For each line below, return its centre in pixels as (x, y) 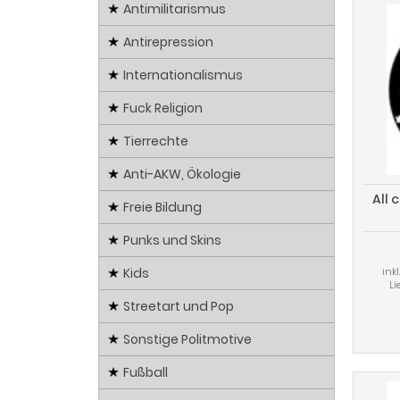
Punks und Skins (172, 241)
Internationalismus (183, 75)
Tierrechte (156, 142)
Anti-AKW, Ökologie (182, 175)
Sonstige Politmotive (187, 340)
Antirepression (168, 42)
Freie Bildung (162, 208)
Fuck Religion (163, 108)
